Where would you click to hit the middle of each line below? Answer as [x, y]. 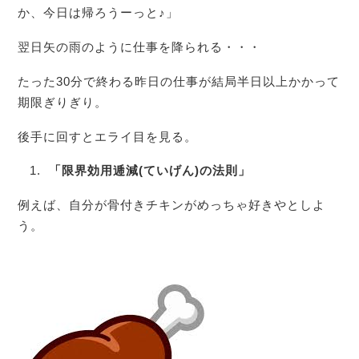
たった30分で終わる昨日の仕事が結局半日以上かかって [179, 81]
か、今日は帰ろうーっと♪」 [99, 13]
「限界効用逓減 [93, 171]
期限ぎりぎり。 [63, 102]
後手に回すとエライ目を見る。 [108, 136]
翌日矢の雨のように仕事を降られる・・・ [140, 46]
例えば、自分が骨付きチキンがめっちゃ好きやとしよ [172, 205]
